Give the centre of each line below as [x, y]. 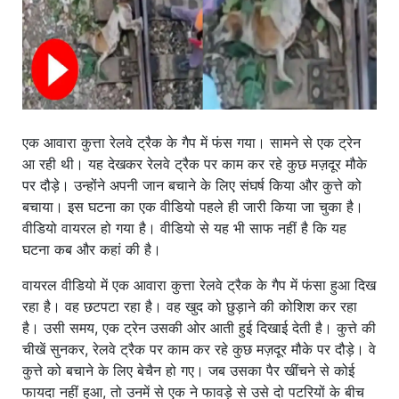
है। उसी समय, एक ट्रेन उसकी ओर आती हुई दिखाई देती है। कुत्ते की [199, 327]
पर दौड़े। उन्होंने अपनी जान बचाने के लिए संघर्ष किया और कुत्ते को [192, 185]
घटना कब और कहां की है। [92, 249]
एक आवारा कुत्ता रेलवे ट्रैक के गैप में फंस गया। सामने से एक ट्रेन [191, 142]
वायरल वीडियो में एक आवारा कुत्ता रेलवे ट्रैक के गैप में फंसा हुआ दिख [199, 285]
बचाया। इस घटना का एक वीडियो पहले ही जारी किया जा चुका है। [193, 206]
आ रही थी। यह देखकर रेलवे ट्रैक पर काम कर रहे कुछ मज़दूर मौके [195, 163]
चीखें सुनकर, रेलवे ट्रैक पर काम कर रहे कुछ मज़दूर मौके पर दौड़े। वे [199, 349]
